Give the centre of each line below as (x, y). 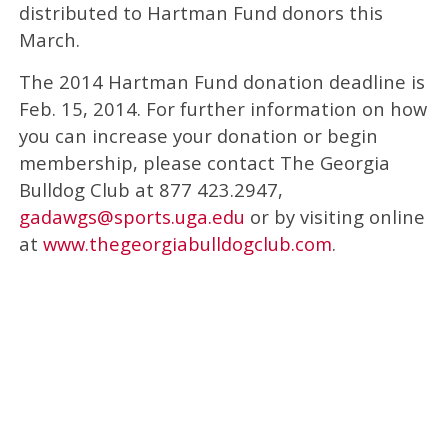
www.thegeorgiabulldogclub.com (187, 243)
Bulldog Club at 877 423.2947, (150, 189)
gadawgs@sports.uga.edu (131, 216)
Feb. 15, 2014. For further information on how (222, 108)
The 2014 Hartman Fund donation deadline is (221, 81)
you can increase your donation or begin (198, 135)
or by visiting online (334, 216)
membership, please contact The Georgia (204, 162)
